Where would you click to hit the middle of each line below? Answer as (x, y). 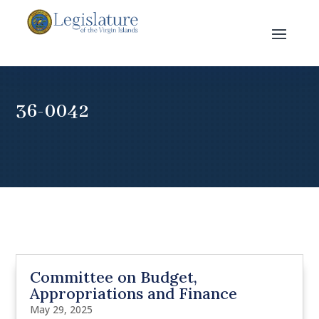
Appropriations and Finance (134, 294)
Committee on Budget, (114, 277)
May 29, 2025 (62, 310)
